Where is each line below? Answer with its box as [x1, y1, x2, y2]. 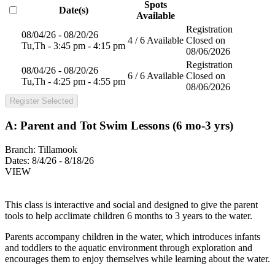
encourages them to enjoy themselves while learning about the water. [5, 253, 270, 264]
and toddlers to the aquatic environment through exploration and [5, 242, 252, 253]
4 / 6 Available [128, 35, 184, 46]
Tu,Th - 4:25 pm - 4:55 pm [21, 76, 125, 87]
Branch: [5, 144, 36, 155]
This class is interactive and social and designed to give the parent [5, 199, 258, 210]
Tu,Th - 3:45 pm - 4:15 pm [21, 41, 125, 52]
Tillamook [36, 144, 77, 155]
